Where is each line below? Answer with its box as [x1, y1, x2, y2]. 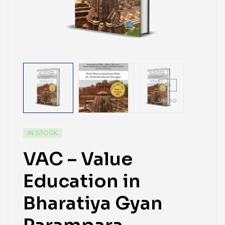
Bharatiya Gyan [23, 191, 163, 214]
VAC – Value [23, 147, 133, 170]
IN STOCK [28, 129, 58, 137]
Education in [23, 169, 141, 192]
